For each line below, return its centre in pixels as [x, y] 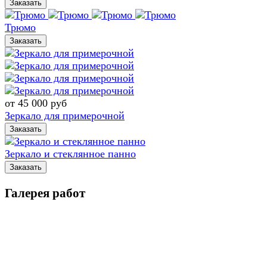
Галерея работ [45, 193]
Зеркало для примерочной [65, 115]
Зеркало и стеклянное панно [70, 153]
